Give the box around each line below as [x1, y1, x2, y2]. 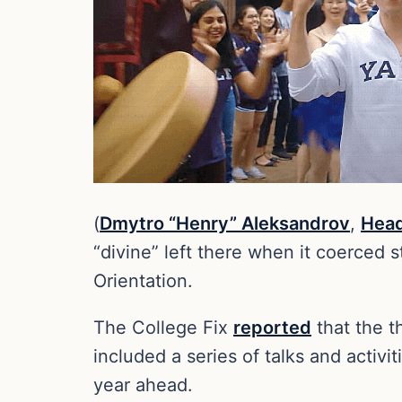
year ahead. [93, 373, 193, 396]
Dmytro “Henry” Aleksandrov [100, 212, 350, 234]
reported [233, 316, 311, 338]
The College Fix [93, 316, 233, 338]
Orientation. [93, 269, 193, 292]
